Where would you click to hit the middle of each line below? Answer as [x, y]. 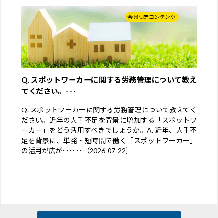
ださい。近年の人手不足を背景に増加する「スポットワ [109, 120]
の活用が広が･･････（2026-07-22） [77, 150]
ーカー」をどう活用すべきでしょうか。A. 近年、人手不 [109, 130]
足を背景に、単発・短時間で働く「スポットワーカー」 [109, 140]
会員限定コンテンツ [152, 17]
